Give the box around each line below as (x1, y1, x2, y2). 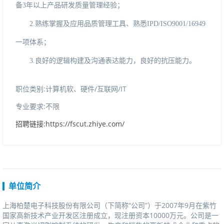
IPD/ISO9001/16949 (147, 20, 205, 27)
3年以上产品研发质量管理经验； (22, 1, 124, 9)
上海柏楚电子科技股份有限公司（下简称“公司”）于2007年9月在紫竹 (2, 200, 216, 210)
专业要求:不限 (15, 101, 59, 111)
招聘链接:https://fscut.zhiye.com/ (15, 119, 124, 128)
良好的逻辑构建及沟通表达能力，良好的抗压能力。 (35, 57, 196, 64)
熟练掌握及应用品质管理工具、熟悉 (35, 20, 147, 27)
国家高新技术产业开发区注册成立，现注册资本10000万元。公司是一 (2, 210, 218, 220)
